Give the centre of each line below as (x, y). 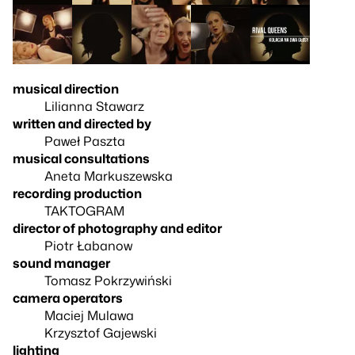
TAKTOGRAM (84, 210)
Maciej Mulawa (89, 315)
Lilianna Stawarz (94, 106)
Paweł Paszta (85, 141)
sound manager (61, 263)
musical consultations (81, 158)
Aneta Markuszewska (109, 176)
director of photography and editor (117, 228)
